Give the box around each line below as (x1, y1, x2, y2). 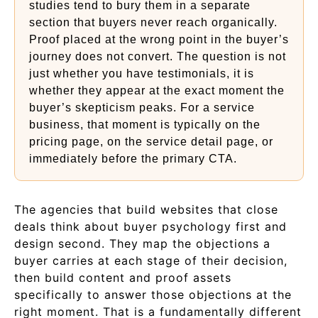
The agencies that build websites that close (14, 202, 278, 216)
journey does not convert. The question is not (29, 50, 286, 62)
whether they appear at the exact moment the (29, 84, 285, 97)
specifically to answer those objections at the (14, 287, 292, 302)
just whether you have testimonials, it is (29, 67, 254, 79)
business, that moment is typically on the (29, 119, 261, 131)
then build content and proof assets (14, 270, 231, 285)
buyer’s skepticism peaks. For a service (29, 102, 255, 114)
